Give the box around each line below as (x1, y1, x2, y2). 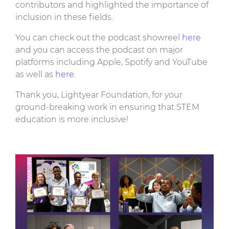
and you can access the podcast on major (15, 44, 183, 55)
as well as (15, 69, 55, 79)
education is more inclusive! (15, 114, 128, 124)
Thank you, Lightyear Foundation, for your (15, 89, 182, 100)
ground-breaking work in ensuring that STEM (15, 102, 199, 112)
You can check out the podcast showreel (15, 32, 182, 42)
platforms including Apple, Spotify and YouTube (15, 57, 208, 67)
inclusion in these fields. (15, 12, 113, 22)
